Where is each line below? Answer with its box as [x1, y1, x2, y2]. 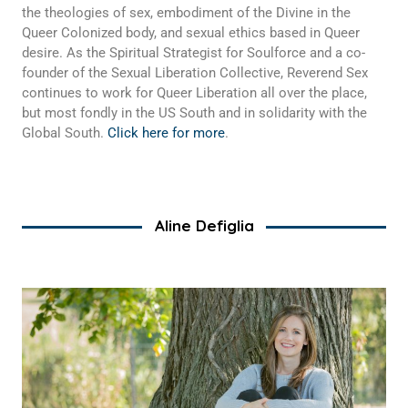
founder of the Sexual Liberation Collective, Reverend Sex [21, 65, 368, 82]
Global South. [21, 125, 107, 142]
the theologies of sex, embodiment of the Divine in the [21, 5, 351, 22]
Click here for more [107, 125, 225, 142]
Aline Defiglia [154, 216, 254, 236]
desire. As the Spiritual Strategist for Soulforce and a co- [21, 45, 365, 62]
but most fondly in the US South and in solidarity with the [21, 105, 367, 122]
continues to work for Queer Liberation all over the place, [21, 85, 367, 102]
